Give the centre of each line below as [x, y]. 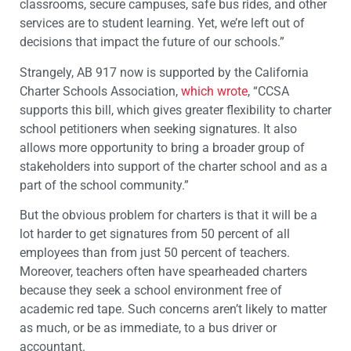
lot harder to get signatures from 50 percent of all [155, 234]
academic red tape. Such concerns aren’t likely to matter [173, 309]
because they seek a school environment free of [151, 291]
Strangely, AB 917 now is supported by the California [164, 72]
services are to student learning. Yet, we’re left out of [162, 24]
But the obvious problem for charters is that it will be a [168, 215]
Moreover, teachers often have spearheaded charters [163, 272]
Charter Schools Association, [100, 91]
